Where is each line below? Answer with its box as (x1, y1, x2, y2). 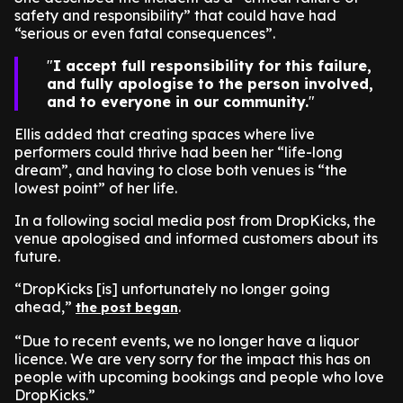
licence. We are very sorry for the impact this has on (14, 350, 371, 368)
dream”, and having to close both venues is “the (14, 161, 347, 179)
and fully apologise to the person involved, (47, 75, 373, 93)
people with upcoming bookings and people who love (14, 368, 384, 386)
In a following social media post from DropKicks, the (14, 211, 376, 229)
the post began (76, 300, 178, 316)
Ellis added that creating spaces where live (14, 125, 315, 143)
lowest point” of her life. (14, 179, 177, 197)
